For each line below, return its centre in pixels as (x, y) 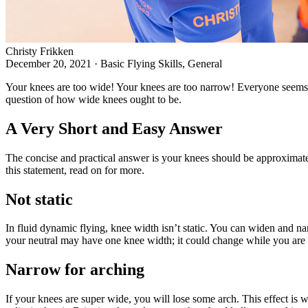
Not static (39, 199)
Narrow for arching (75, 270)
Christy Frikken (40, 51)
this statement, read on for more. (75, 170)
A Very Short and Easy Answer (114, 128)
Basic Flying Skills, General (161, 63)
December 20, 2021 (48, 63)
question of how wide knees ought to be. (93, 99)
